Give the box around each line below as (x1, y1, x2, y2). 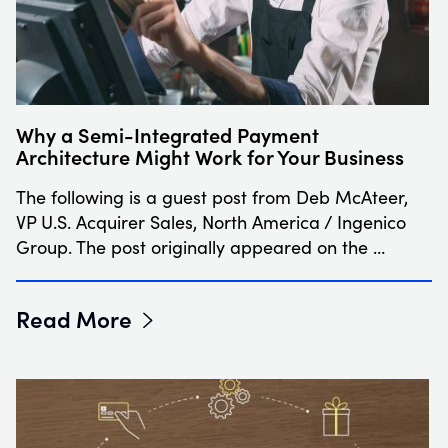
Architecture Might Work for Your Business (16, 141, 404, 170)
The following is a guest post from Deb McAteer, (16, 184, 408, 209)
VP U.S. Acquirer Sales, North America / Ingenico (16, 209, 406, 234)
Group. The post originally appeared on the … (16, 234, 385, 259)
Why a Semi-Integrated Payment (16, 119, 319, 148)
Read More (16, 301, 132, 334)
